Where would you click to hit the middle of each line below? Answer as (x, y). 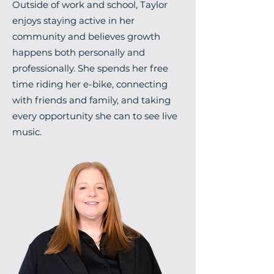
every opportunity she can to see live (95, 116)
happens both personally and (79, 52)
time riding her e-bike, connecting (90, 84)
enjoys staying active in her (73, 20)
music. (27, 132)
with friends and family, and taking (91, 100)
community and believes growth (86, 36)
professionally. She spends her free (90, 68)
